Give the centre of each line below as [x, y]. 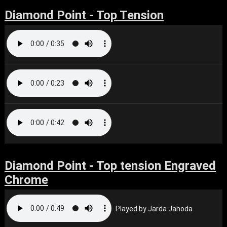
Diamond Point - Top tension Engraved [110, 166]
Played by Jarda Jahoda [154, 209]
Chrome [26, 180]
